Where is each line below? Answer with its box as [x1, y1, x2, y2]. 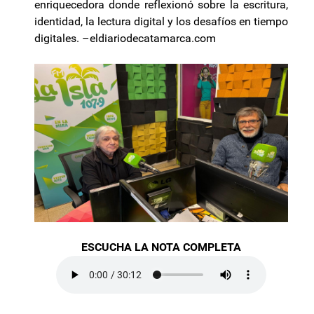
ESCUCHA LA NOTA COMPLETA [81, 240, 241, 254]
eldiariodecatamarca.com [90, 32, 216, 45]
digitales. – [34, 32, 90, 45]
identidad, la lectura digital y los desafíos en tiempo [34, 15, 288, 28]
